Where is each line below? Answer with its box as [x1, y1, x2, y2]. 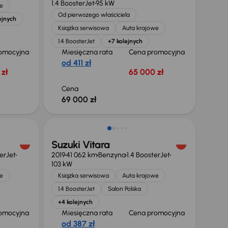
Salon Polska [108, 185, 141, 192]
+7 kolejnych [108, 38, 143, 45]
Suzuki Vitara [51, 138, 110, 151]
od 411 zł [62, 58, 92, 68]
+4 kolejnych [58, 198, 93, 206]
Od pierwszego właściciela [58, 11, 130, 18]
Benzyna [98, 151, 126, 159]
